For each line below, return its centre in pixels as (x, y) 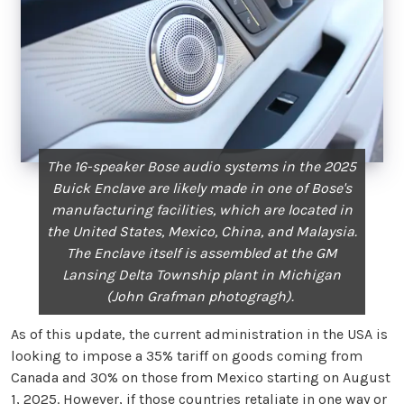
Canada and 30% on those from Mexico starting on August (201, 378)
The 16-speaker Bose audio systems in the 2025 (202, 167)
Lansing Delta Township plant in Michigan (202, 275)
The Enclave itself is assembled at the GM (202, 253)
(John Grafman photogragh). (200, 297)
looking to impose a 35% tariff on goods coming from (187, 356)
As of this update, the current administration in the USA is (199, 335)
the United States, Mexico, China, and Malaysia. (202, 232)
